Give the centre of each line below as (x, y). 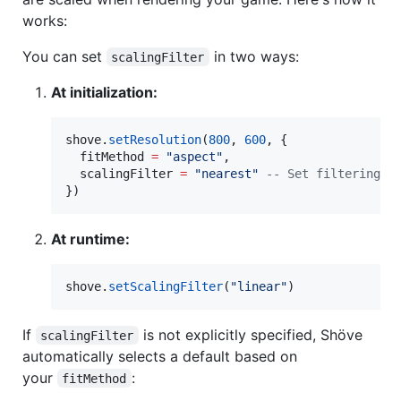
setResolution (155, 139)
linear (259, 286)
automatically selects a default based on (160, 356)
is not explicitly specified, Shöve (252, 334)
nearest (226, 173)
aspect (194, 156)
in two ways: (254, 56)
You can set (64, 56)
